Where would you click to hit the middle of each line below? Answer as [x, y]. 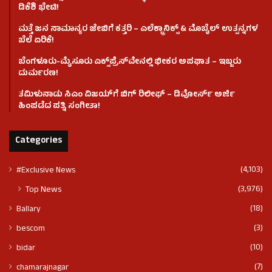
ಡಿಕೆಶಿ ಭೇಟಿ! [39, 8]
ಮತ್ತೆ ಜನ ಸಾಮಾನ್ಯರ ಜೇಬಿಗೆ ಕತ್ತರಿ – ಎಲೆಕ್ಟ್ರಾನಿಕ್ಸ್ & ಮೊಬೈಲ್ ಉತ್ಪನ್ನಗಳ [138, 30]
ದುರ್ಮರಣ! [38, 74]
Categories [39, 141]
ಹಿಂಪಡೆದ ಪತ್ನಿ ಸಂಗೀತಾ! [59, 107]
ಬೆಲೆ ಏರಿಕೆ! [36, 41]
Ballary [29, 210]
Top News [43, 190]
